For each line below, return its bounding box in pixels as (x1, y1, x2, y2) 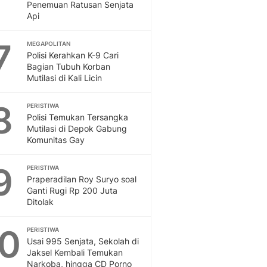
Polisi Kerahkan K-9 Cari (27, 50, 119, 60)
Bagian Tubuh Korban (27, 61, 110, 72)
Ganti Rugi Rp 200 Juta (27, 185, 117, 195)
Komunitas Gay (27, 135, 85, 145)
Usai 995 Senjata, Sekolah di (27, 236, 139, 246)
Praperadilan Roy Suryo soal (27, 174, 136, 184)
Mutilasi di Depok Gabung (27, 123, 127, 133)
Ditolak (27, 197, 54, 207)
